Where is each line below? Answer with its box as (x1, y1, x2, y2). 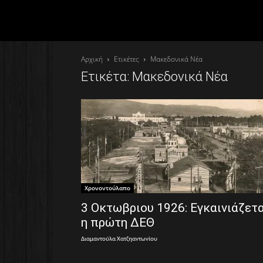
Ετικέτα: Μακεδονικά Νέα (81, 69, 228, 84)
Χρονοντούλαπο (85, 184, 130, 192)
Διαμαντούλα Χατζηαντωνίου (81, 236, 157, 242)
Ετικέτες (114, 54, 139, 64)
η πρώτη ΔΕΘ (81, 215, 154, 230)
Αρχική (81, 54, 103, 64)
